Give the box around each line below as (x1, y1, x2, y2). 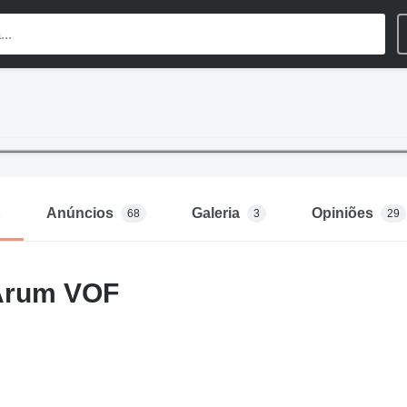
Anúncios (45, 205, 114, 222)
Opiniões (311, 205, 373, 222)
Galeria (191, 205, 240, 222)
